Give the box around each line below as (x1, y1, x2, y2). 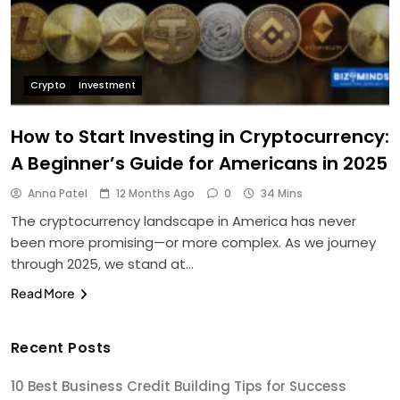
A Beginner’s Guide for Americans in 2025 (11, 150, 387, 176)
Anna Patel (28, 185, 87, 201)
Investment (79, 78, 136, 92)
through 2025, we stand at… (11, 254, 194, 273)
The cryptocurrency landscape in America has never (11, 211, 356, 230)
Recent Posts (11, 337, 112, 358)
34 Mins (261, 185, 303, 201)
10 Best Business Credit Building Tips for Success (11, 376, 346, 396)
